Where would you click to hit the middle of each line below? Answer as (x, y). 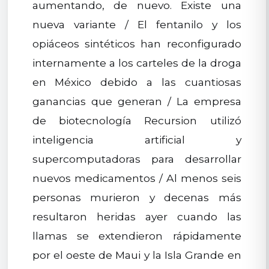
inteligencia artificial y (137, 140)
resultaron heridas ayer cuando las (137, 217)
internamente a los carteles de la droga (137, 63)
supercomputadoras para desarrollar (137, 159)
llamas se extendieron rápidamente (137, 236)
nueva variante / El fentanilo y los (137, 25)
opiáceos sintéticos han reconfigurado (137, 44)
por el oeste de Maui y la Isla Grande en (137, 255)
